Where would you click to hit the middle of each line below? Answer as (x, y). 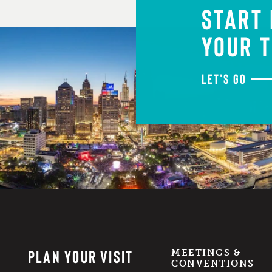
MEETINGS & (206, 253)
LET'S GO (224, 78)
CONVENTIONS (213, 264)
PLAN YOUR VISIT (80, 257)
